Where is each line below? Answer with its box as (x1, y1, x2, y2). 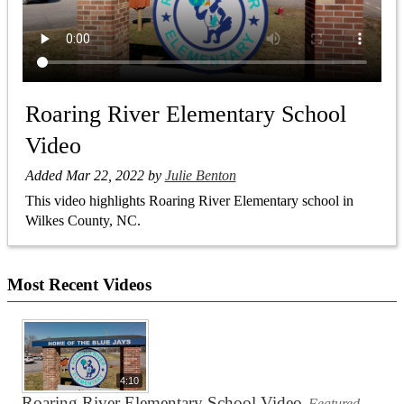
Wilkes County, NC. (24, 213, 141, 229)
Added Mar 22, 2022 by (24, 167, 165, 183)
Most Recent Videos (7, 275, 151, 295)
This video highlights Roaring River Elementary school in (24, 193, 353, 209)
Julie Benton (164, 167, 236, 183)
